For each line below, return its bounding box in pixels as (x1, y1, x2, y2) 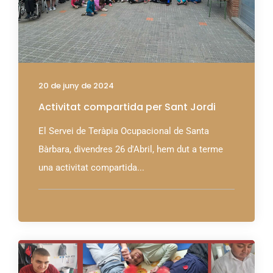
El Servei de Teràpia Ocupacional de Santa (38, 126, 209, 137)
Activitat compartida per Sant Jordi (38, 100, 216, 115)
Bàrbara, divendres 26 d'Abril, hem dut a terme (38, 144, 223, 155)
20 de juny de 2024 (38, 80, 114, 92)
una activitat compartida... (38, 162, 144, 174)
